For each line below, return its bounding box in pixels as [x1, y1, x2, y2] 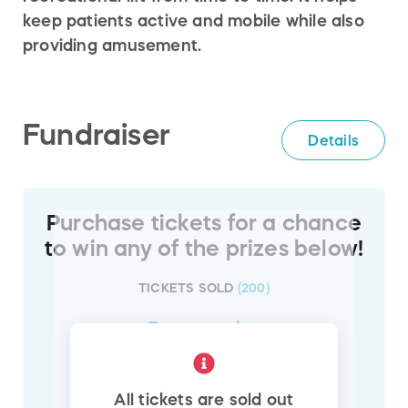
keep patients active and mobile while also [23, 13, 364, 30]
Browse [147, 319, 219, 338]
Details [308, 132, 359, 148]
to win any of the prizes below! [44, 238, 364, 260]
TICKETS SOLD [138, 281, 234, 295]
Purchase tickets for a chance [46, 212, 362, 235]
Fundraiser [23, 120, 171, 150]
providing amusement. [23, 37, 202, 55]
